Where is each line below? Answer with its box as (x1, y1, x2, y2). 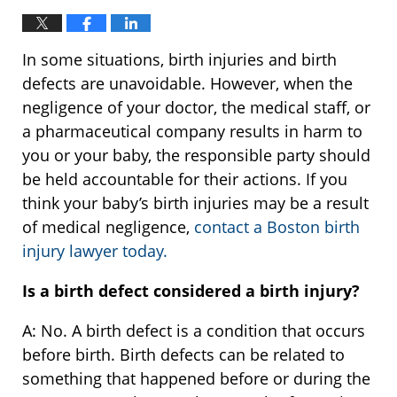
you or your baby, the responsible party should (22, 144, 370, 167)
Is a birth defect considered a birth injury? (22, 280, 360, 302)
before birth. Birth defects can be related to (22, 344, 345, 366)
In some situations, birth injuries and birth (22, 49, 337, 71)
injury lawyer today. (22, 240, 167, 262)
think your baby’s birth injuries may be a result (22, 192, 369, 214)
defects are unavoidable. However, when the (22, 73, 353, 95)
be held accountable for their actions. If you (22, 168, 347, 191)
